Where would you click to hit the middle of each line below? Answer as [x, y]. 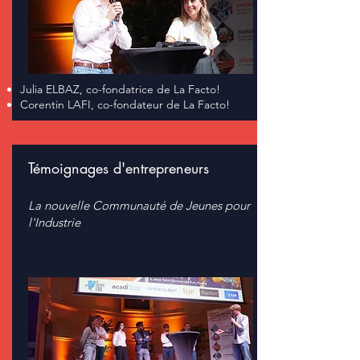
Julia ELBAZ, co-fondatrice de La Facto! [120, 89]
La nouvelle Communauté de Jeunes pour [139, 205]
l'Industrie [54, 222]
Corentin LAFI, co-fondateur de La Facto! [125, 104]
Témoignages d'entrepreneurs [119, 168]
